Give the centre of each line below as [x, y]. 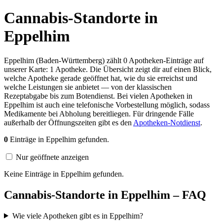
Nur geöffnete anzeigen [52, 157]
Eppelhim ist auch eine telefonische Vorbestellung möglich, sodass [107, 105]
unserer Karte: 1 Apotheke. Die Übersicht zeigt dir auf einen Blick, [108, 69]
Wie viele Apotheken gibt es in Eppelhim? [77, 216]
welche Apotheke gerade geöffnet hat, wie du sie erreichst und [101, 78]
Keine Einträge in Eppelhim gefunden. [64, 174]
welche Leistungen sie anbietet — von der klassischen [88, 87]
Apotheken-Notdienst [167, 122]
